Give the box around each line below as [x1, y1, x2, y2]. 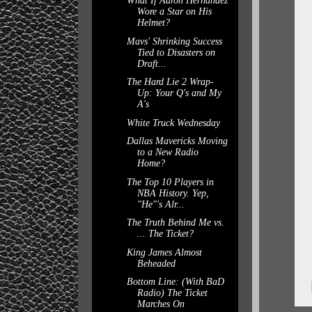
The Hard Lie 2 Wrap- [126, 77, 214, 87]
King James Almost [126, 247, 202, 258]
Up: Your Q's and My [136, 88, 221, 98]
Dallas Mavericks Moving [126, 136, 228, 146]
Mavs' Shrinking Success [126, 36, 222, 47]
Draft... [136, 58, 166, 69]
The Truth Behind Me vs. [126, 217, 224, 228]
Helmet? [136, 17, 170, 28]
